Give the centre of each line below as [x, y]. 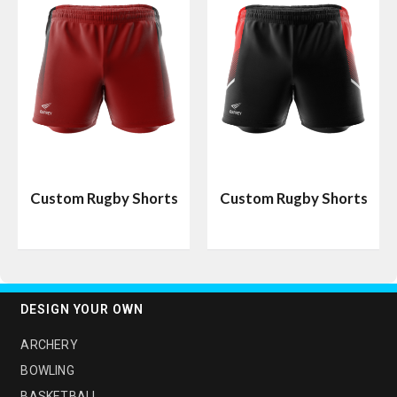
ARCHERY [49, 345]
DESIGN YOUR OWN [82, 310]
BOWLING [47, 371]
